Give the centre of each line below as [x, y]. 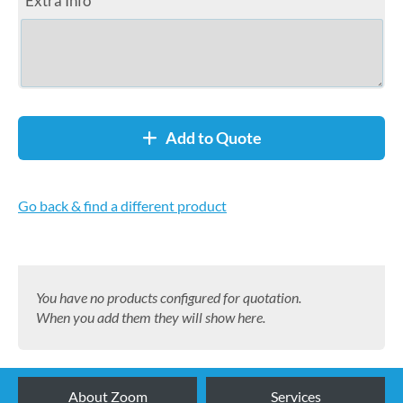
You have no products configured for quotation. [169, 297]
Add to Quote [209, 138]
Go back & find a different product [122, 206]
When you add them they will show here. [151, 317]
